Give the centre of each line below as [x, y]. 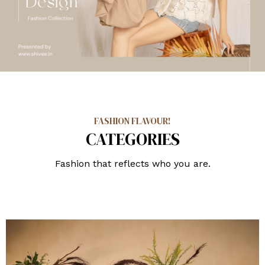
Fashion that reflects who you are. [132, 163]
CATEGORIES [132, 139]
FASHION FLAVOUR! [132, 121]
